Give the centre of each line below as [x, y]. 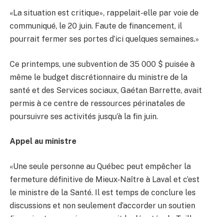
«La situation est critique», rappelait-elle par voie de [104, 13]
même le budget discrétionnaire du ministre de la [99, 77]
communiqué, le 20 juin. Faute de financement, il [96, 26]
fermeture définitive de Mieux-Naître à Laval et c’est [105, 180]
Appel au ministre [43, 141]
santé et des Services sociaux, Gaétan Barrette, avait [106, 90]
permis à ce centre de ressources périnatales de [97, 103]
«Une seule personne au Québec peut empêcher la [100, 167]
